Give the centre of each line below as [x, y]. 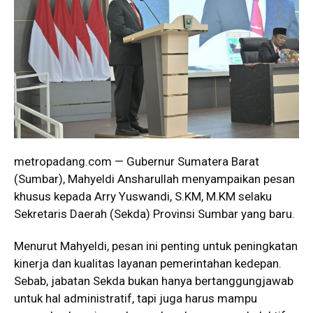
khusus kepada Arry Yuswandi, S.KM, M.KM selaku [143, 196]
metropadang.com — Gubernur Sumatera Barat [137, 161]
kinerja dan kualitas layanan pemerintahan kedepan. [148, 263]
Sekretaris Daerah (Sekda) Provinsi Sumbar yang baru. [154, 213]
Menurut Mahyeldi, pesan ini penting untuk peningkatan [156, 246]
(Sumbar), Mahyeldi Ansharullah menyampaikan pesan [154, 179]
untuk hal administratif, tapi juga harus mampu [136, 298]
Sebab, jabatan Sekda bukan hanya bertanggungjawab [154, 281]
